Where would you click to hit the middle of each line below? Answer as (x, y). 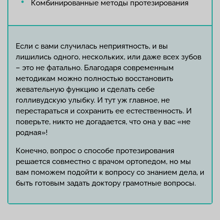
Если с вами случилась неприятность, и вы (92, 46)
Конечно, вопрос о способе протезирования (95, 151)
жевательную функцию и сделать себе (85, 89)
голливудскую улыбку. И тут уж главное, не (93, 100)
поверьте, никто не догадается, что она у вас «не (103, 122)
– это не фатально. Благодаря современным (95, 68)
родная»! (32, 133)
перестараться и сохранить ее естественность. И (104, 111)
